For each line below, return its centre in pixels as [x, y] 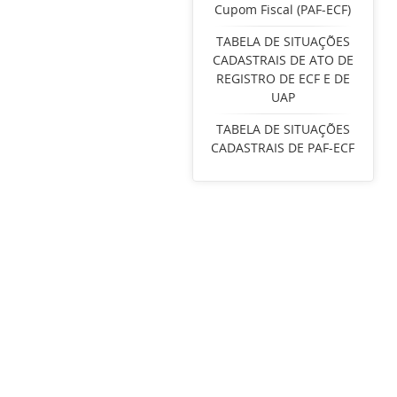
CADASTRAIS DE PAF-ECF [283, 148]
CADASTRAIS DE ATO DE [283, 60]
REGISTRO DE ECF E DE [283, 78]
